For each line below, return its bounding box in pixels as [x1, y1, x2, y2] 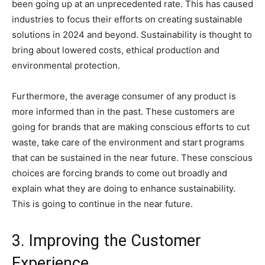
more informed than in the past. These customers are [12, 106, 235, 118]
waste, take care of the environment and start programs [12, 137, 244, 148]
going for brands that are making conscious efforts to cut [12, 121, 250, 133]
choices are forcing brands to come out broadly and [12, 167, 227, 179]
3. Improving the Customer [12, 231, 201, 251]
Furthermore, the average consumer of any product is [12, 91, 236, 102]
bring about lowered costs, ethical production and [12, 44, 219, 56]
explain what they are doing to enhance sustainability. [12, 183, 235, 195]
